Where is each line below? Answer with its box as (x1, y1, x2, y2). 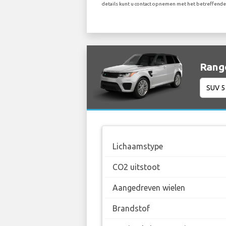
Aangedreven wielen (112, 183, 185, 193)
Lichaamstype (112, 142, 163, 151)
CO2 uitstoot (112, 162, 160, 172)
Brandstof (112, 204, 150, 213)
